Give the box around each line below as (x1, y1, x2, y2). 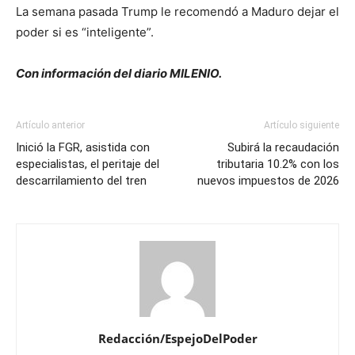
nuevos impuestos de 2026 (197, 173, 339, 188)
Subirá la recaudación (227, 139, 339, 155)
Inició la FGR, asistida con (16, 139, 150, 155)
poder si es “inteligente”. (16, 24, 154, 40)
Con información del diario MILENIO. (16, 65, 222, 81)
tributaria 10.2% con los (216, 156, 339, 171)
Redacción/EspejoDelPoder (97, 330, 258, 346)
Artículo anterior (16, 119, 85, 131)
